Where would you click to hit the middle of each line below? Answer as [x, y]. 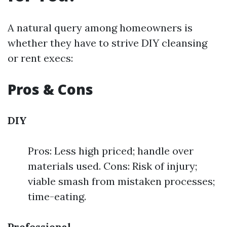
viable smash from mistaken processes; [121, 181]
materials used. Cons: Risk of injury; [112, 166]
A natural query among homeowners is [100, 28]
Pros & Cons [50, 89]
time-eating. [57, 196]
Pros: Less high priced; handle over [111, 151]
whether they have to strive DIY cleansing [107, 43]
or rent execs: [40, 58]
